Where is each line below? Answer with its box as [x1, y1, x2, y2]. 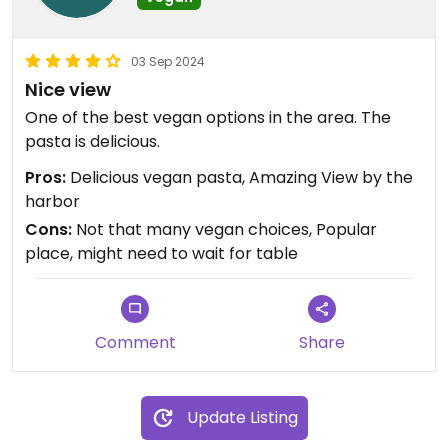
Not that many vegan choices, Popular [72, 218, 377, 241]
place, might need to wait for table [25, 242, 298, 265]
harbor [25, 190, 80, 213]
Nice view [25, 77, 111, 102]
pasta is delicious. [25, 130, 160, 153]
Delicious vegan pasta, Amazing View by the [66, 166, 413, 189]
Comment [94, 331, 176, 354]
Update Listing [186, 406, 298, 429]
